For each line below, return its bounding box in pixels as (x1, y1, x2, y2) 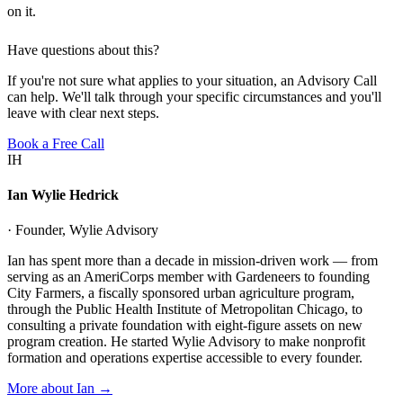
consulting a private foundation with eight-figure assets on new (7, 318, 363, 334)
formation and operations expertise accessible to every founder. (7, 350, 363, 366)
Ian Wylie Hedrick (7, 187, 119, 203)
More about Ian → (7, 381, 112, 397)
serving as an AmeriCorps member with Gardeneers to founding (7, 269, 370, 285)
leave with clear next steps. (7, 104, 159, 121)
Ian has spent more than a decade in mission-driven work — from (7, 253, 378, 269)
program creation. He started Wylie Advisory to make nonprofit (7, 334, 365, 350)
